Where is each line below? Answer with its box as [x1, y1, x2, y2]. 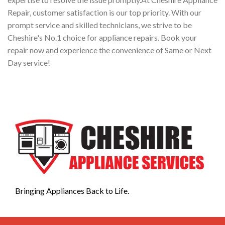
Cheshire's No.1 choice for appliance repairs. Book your [8, 32, 197, 42]
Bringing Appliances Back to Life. [15, 185, 130, 195]
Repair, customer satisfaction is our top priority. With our [8, 7, 201, 17]
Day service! [8, 57, 50, 67]
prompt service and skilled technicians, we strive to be [8, 20, 192, 30]
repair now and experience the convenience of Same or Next [8, 45, 211, 55]
